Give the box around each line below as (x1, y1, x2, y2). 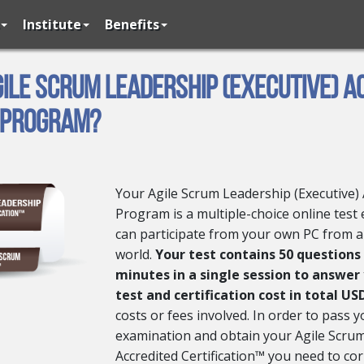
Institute (23, 15, 81, 33)
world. (115, 245, 155, 263)
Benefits (105, 15, 159, 33)
